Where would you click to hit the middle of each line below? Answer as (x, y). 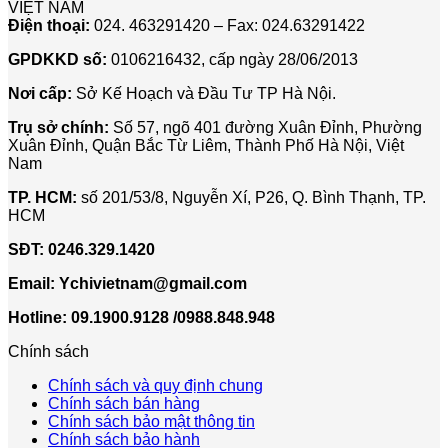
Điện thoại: (49, 25)
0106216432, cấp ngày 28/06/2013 (232, 59)
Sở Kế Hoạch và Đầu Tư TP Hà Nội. (204, 93)
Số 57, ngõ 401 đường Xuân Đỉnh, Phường (265, 127)
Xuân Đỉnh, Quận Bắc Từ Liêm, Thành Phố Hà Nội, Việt (206, 145)
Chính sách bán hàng (124, 403)
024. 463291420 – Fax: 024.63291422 (227, 25)
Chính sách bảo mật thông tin (151, 421)
